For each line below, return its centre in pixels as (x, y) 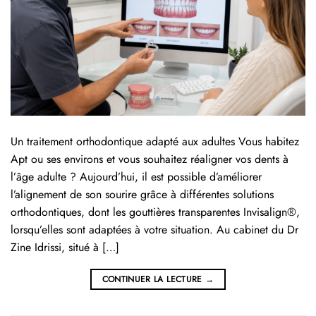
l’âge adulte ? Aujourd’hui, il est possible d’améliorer (136, 177)
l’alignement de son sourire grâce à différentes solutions (142, 195)
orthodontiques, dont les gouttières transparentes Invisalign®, (155, 212)
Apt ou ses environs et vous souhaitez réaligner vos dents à (150, 159)
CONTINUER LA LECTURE (154, 280)
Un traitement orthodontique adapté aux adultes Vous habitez (155, 142)
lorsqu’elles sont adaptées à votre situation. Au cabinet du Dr (154, 230)
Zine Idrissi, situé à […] (65, 248)
